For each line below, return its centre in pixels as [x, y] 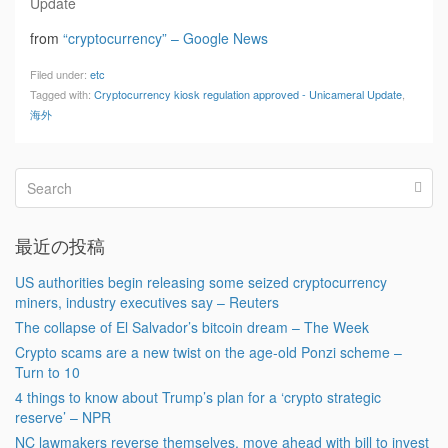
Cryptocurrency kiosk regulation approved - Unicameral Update [248, 94]
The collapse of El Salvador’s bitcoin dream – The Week [192, 327]
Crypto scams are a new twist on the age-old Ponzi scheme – [208, 352]
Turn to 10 [47, 372]
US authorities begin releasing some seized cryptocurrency [201, 282]
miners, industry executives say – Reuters [147, 302]
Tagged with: [62, 94]
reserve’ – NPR [63, 417]
